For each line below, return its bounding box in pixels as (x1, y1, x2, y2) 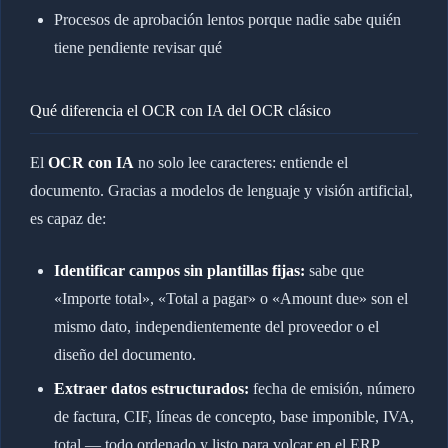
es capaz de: (29, 209, 106, 227)
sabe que (304, 261, 364, 279)
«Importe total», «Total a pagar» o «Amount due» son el (53, 289, 408, 307)
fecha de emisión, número (248, 380, 415, 398)
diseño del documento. (53, 345, 196, 363)
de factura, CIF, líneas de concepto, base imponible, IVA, (53, 408, 414, 426)
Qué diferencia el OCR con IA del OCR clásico (29, 102, 331, 120)
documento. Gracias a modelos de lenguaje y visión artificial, (29, 181, 413, 199)
